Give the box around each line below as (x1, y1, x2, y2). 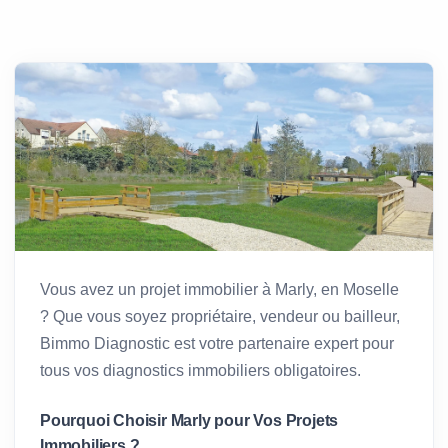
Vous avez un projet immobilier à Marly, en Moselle (40, 280, 399, 298)
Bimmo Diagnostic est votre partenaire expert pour (40, 334, 394, 352)
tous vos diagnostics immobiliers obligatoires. (40, 361, 361, 379)
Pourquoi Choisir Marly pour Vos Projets (40, 411, 339, 429)
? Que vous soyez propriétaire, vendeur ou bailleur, (40, 307, 400, 325)
